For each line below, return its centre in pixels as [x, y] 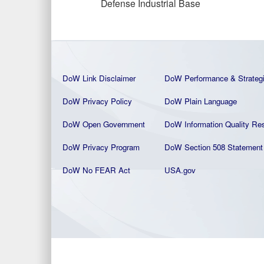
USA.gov [180, 170]
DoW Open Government [104, 124]
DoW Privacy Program [101, 147]
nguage [225, 101]
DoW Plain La [188, 101]
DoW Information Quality [207, 124]
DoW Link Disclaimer [99, 78]
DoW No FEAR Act [96, 170]
